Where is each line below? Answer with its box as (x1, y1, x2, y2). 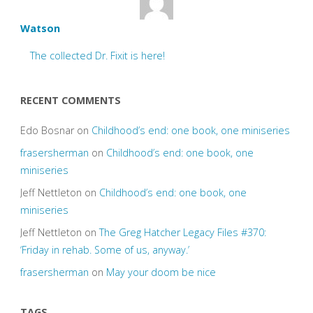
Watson (20, 21, 60, 35)
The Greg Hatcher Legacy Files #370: (99, 226, 266, 240)
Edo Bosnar (20, 123, 74, 137)
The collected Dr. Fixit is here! (30, 49, 166, 63)
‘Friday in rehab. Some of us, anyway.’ (20, 243, 189, 257)
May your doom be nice (105, 265, 216, 279)
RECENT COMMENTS (20, 94, 121, 108)
